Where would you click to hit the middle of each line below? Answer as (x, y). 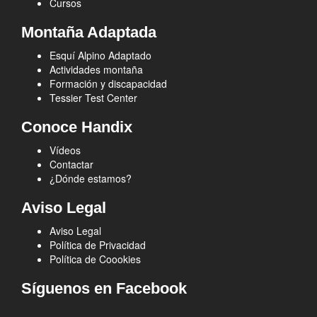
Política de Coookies (95, 259)
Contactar (71, 164)
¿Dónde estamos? (91, 178)
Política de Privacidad (98, 245)
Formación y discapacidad (108, 83)
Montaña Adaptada (89, 32)
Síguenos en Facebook (104, 288)
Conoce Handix (77, 127)
